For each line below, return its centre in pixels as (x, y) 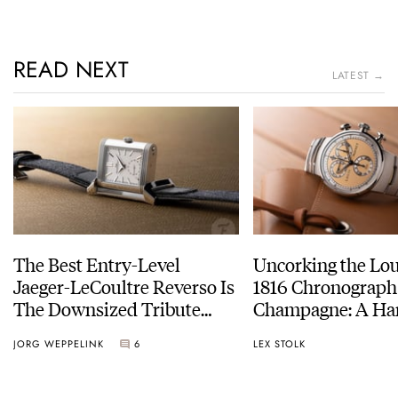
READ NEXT (71, 70)
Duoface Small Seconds (105, 330)
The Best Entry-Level (97, 264)
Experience (298, 330)
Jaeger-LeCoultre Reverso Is (124, 286)
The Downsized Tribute (107, 308)
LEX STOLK (279, 343)
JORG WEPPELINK (59, 343)
